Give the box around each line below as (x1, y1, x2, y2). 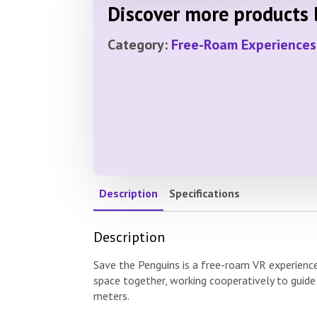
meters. (93, 288, 129, 303)
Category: (108, 35, 171, 54)
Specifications (169, 185, 240, 200)
